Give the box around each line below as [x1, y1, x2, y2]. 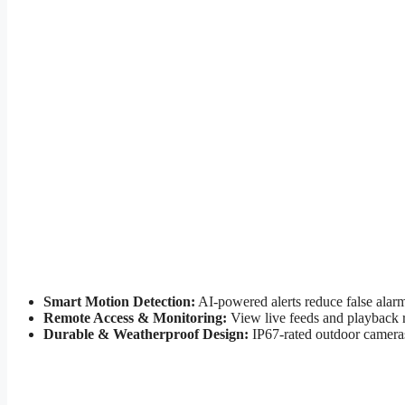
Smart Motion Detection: [43, 294, 195, 310]
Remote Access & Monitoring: [43, 310, 227, 326]
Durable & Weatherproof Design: [43, 326, 249, 343]
